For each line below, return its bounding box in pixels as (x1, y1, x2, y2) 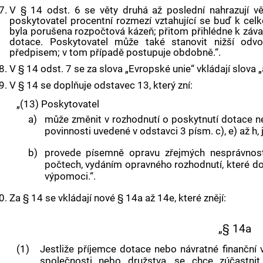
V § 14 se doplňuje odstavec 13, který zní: (9, 79, 193, 92)
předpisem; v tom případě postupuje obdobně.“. (9, 46, 221, 59)
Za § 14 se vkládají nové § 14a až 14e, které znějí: (9, 192, 227, 204)
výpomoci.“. (44, 170, 96, 183)
